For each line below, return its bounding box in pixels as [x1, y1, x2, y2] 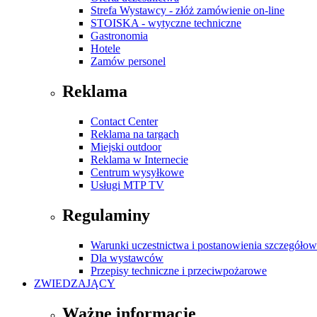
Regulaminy [62, 206, 150, 225]
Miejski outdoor [91, 141, 161, 154]
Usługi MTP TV [91, 179, 164, 192]
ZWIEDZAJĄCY [34, 277, 115, 289]
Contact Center [91, 115, 158, 128]
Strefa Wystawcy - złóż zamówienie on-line [91, 4, 284, 17]
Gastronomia [91, 30, 148, 42]
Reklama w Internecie [91, 154, 188, 166]
